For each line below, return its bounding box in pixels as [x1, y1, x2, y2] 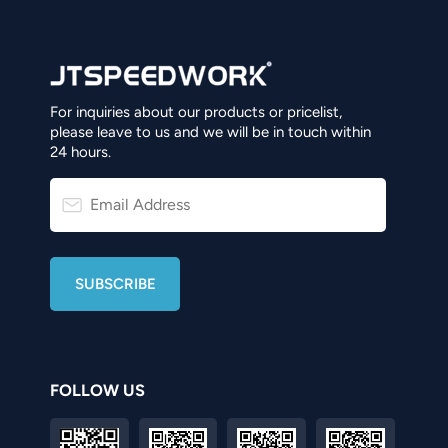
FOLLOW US [50, 379, 145, 400]
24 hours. [50, 143, 111, 162]
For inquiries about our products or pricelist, [50, 103, 342, 122]
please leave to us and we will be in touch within [50, 123, 371, 142]
